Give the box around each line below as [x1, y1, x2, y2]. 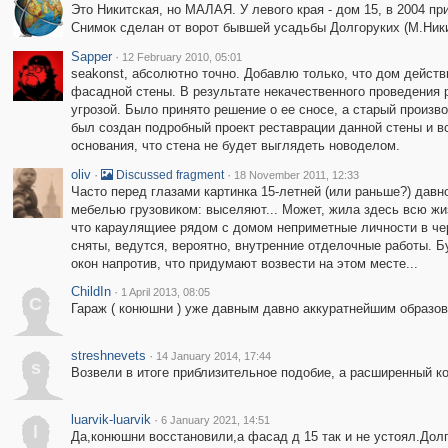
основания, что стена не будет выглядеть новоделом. [70, 138, 400, 153]
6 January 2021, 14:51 [160, 414, 270, 426]
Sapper [70, 49, 112, 64]
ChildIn [70, 284, 111, 299]
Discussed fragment [112, 168, 224, 182]
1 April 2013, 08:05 [120, 286, 210, 298]
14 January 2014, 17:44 [155, 350, 271, 362]
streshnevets [70, 348, 146, 363]
